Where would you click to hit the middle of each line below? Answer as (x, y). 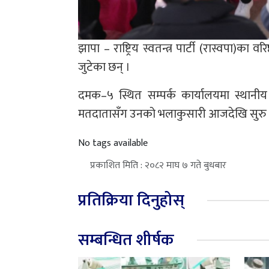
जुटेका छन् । (104, 68)
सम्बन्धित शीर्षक (126, 240)
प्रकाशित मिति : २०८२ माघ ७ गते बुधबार (158, 166)
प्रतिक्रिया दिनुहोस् (131, 201)
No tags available (113, 144)
